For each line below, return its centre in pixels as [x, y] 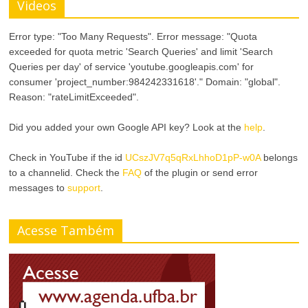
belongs [279, 157]
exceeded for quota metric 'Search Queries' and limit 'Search [141, 51]
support [84, 187]
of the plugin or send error [200, 172]
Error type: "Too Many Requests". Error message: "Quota [133, 36]
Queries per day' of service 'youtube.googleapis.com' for [132, 66]
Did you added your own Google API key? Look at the [127, 127]
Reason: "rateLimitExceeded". [74, 97]
